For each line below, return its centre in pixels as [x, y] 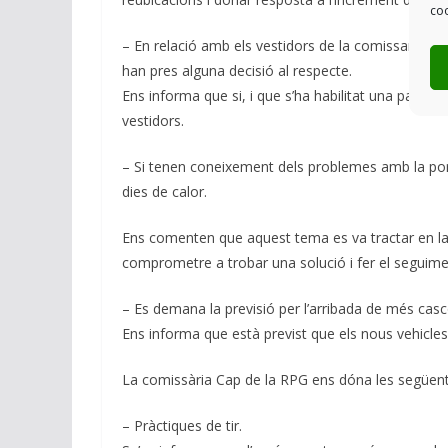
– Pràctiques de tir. [182, 425]
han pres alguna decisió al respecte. [237, 70]
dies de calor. [164, 191]
